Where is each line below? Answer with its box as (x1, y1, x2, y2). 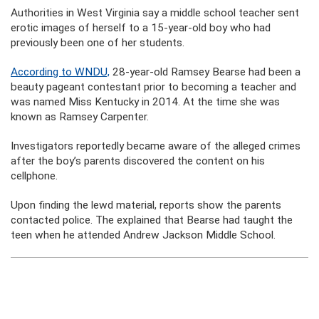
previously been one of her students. (11, 36, 184, 49)
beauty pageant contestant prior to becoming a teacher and (11, 80, 296, 93)
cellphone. (11, 169, 58, 182)
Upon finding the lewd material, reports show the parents (11, 199, 281, 211)
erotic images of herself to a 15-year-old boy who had (11, 21, 271, 34)
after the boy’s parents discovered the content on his (11, 155, 265, 167)
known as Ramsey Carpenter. (11, 110, 149, 123)
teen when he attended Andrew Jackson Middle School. (11, 229, 276, 241)
